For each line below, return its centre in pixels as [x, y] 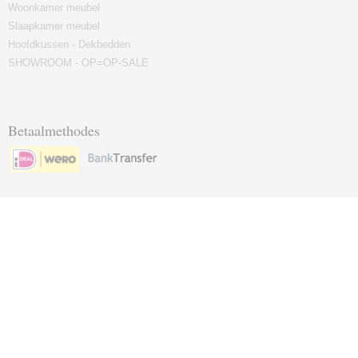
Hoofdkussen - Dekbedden [69, 44]
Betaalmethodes [54, 130]
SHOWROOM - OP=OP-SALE [78, 63]
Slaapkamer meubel [54, 26]
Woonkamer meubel [54, 8]
